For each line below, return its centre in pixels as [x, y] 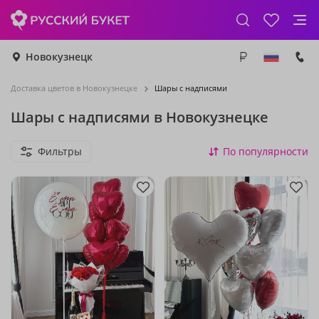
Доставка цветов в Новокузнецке [74, 88]
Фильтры [60, 151]
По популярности [266, 151]
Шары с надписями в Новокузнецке [140, 117]
